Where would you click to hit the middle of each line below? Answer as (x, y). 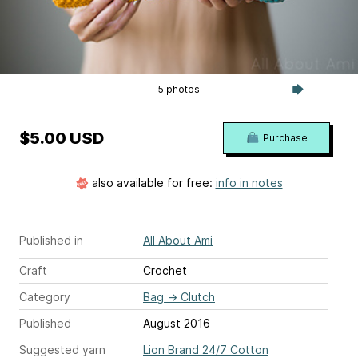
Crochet (165, 270)
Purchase (285, 137)
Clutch (198, 296)
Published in (51, 240)
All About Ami (178, 240)
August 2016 (177, 323)
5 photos (179, 89)
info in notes (249, 182)
